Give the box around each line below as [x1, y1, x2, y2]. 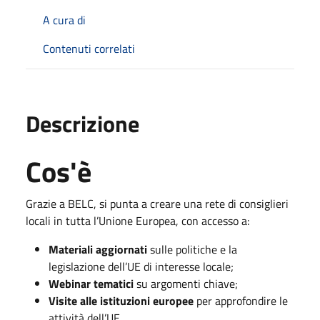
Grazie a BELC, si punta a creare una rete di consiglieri [26, 195, 289, 212]
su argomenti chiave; [134, 275, 238, 292]
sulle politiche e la [147, 241, 237, 258]
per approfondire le [194, 292, 288, 309]
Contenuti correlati [43, 40, 135, 57]
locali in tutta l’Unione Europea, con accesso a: [26, 212, 249, 229]
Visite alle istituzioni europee [49, 292, 194, 309]
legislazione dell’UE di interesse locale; [49, 258, 234, 275]
